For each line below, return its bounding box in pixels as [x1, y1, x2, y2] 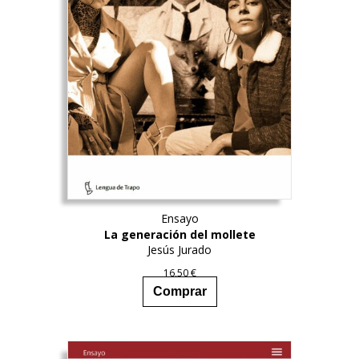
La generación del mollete [103, 227, 256, 243]
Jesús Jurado [147, 242, 212, 258]
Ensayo [160, 211, 199, 227]
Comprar [152, 284, 207, 298]
